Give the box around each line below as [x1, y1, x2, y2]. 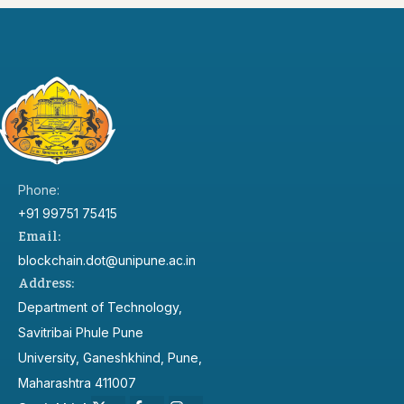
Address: [18, 276, 74, 291]
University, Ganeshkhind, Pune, [18, 350, 202, 365]
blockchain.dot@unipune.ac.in [18, 252, 196, 268]
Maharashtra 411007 [18, 375, 136, 390]
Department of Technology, [18, 299, 182, 315]
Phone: [18, 182, 60, 197]
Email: [18, 229, 60, 244]
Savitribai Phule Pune [18, 325, 143, 340]
